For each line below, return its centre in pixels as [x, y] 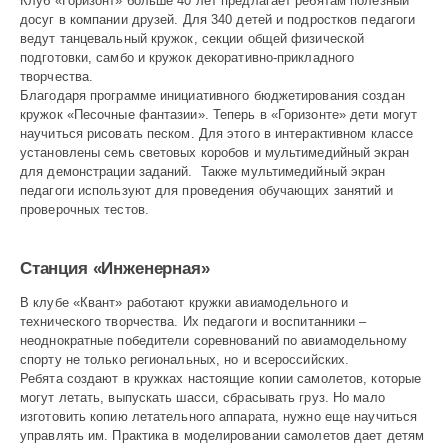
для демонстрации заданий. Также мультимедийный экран [203, 171]
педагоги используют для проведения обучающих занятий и [206, 190]
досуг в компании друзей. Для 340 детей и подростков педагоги [218, 19]
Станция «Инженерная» [115, 268]
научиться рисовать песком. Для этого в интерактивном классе [217, 133]
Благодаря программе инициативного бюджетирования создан [212, 95]
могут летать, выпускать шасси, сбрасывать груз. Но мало [202, 398]
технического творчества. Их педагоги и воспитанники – [193, 322]
